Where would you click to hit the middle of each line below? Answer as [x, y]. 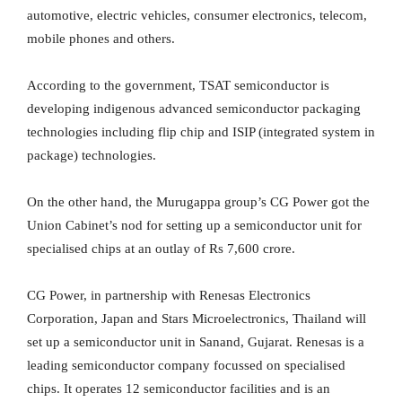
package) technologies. [92, 156]
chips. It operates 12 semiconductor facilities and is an [179, 389]
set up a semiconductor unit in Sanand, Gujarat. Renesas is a [196, 342]
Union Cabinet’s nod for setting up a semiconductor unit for [194, 226]
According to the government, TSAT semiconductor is [178, 86]
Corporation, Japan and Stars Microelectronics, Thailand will [197, 319]
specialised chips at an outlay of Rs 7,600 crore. [161, 249]
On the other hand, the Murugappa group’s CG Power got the [198, 202]
